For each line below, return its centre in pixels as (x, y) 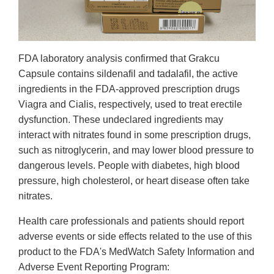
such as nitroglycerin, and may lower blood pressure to (136, 150)
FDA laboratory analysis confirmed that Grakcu (119, 58)
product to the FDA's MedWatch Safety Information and (136, 251)
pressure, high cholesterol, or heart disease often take (134, 180)
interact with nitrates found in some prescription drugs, (135, 135)
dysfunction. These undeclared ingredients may (121, 119)
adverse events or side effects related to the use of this (135, 236)
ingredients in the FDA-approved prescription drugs (129, 89)
